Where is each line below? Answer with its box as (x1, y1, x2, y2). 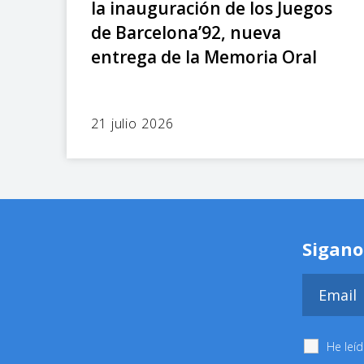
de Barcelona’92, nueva (91, 20, 281, 44)
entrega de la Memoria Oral (91, 45, 317, 68)
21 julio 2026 (91, 114, 174, 132)
